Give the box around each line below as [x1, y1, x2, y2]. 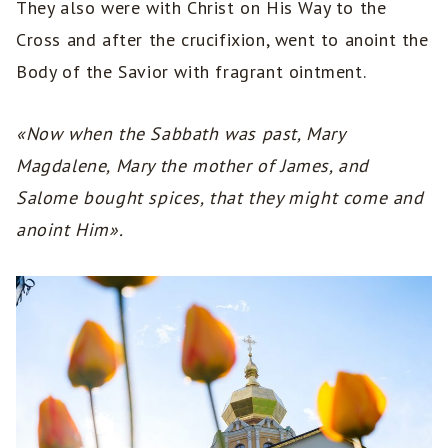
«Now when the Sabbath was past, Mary [16, 121, 345, 145]
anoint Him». [16, 217, 124, 241]
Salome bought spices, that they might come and [16, 185, 424, 209]
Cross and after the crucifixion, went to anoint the [16, 27, 429, 51]
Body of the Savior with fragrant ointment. [16, 59, 367, 83]
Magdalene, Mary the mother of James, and [16, 153, 370, 177]
